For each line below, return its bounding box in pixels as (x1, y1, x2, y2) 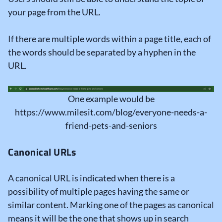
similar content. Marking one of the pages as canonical (8, 199, 214, 210)
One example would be (67, 93, 155, 104)
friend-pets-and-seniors (65, 119, 157, 131)
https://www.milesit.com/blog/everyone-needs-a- (15, 106, 207, 117)
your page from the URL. (8, 6, 101, 18)
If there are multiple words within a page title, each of (8, 33, 211, 45)
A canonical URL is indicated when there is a (8, 172, 175, 183)
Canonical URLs (8, 144, 76, 160)
